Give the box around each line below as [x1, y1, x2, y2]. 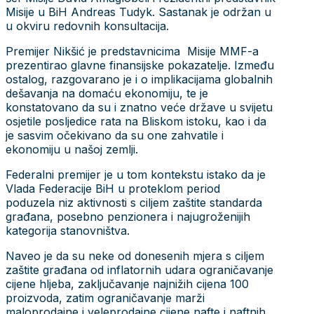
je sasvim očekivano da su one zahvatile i [6, 128, 224, 142]
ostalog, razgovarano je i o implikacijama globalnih [6, 71, 273, 86]
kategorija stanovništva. [6, 223, 130, 238]
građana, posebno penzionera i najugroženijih [6, 209, 250, 224]
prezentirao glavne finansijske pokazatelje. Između [6, 57, 274, 72]
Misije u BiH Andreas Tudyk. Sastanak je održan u [6, 4, 271, 19]
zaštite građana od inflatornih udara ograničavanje [6, 262, 273, 277]
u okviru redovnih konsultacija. [6, 18, 169, 33]
